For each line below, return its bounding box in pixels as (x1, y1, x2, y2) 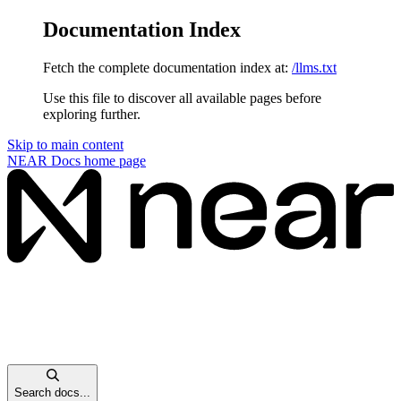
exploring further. (43, 106, 141, 122)
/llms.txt (292, 59, 337, 75)
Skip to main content (7, 136, 124, 152)
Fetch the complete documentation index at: (43, 59, 288, 75)
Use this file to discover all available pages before (43, 90, 321, 106)
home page (81, 152, 146, 168)
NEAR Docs (7, 152, 81, 168)
